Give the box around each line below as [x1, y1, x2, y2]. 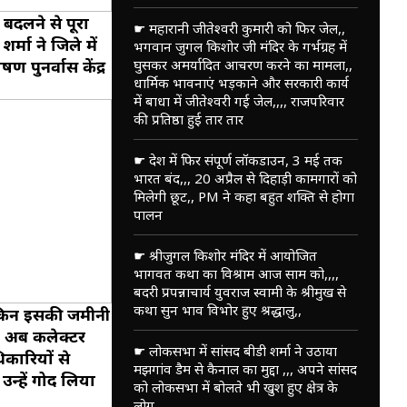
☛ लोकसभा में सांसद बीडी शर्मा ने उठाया [133, 341, 337, 360]
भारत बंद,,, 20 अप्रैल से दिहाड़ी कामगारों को [133, 168, 357, 187]
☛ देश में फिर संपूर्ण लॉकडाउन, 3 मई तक [133, 150, 342, 169]
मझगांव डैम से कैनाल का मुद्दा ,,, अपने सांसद [133, 359, 357, 378]
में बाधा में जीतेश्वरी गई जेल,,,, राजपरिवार [133, 91, 344, 110]
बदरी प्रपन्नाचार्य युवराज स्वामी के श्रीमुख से [133, 282, 346, 301]
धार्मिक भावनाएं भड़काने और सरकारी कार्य [133, 73, 349, 92]
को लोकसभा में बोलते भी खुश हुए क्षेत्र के [133, 377, 338, 396]
